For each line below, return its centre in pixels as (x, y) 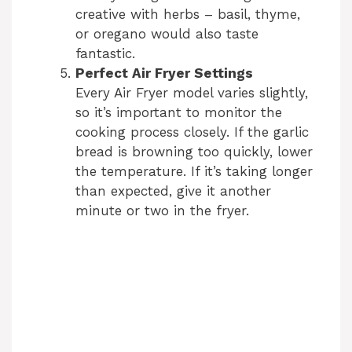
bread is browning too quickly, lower (194, 152)
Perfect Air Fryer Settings (164, 73)
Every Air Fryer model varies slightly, (192, 93)
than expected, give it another (173, 191)
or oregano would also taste (167, 34)
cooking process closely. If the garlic (192, 132)
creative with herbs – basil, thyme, (188, 15)
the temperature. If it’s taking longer (194, 172)
